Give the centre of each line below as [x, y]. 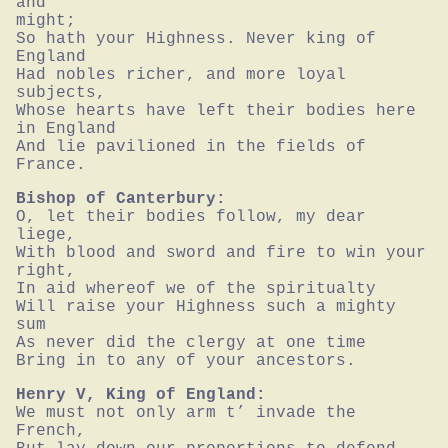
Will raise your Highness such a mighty [206, 306]
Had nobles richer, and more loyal [181, 74]
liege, [46, 234]
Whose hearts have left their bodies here [216, 110]
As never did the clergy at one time [191, 342]
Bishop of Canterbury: [121, 198]
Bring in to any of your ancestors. [186, 360]
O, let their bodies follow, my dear [191, 216]
